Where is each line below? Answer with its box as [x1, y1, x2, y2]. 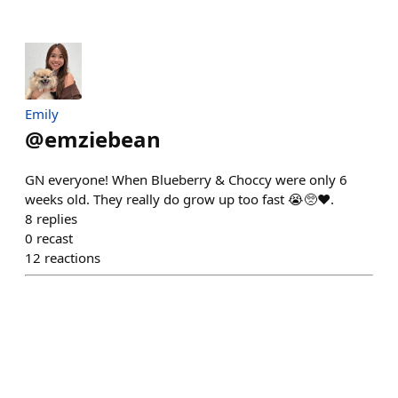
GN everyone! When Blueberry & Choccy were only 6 [25, 171, 347, 188]
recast [36, 229, 73, 247]
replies [36, 210, 77, 227]
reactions [44, 249, 100, 267]
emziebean [44, 124, 161, 154]
